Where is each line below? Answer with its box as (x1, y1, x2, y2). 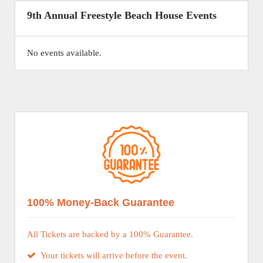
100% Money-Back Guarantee (27, 197, 174, 208)
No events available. (27, 48, 102, 58)
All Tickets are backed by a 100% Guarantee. (27, 230, 193, 239)
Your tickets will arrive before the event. (36, 251, 187, 260)
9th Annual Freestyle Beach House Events (27, 9, 217, 21)
